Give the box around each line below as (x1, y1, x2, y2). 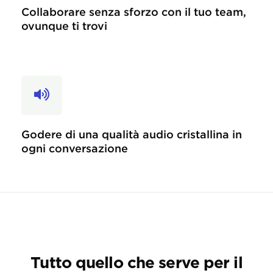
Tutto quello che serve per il (30, 255, 243, 271)
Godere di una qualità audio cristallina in (21, 128, 242, 141)
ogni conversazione (21, 142, 128, 155)
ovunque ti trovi (21, 19, 107, 32)
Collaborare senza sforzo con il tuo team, (21, 5, 246, 18)
